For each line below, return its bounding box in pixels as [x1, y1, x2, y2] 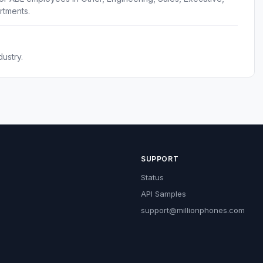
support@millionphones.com [141, 205, 245, 215]
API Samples [141, 189, 186, 198]
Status [141, 173, 164, 182]
